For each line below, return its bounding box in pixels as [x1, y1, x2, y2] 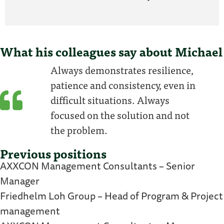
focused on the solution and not [50, 106, 190, 123]
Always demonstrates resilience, [50, 61, 194, 78]
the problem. [50, 121, 108, 138]
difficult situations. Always [50, 91, 170, 108]
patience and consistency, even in [50, 76, 196, 93]
